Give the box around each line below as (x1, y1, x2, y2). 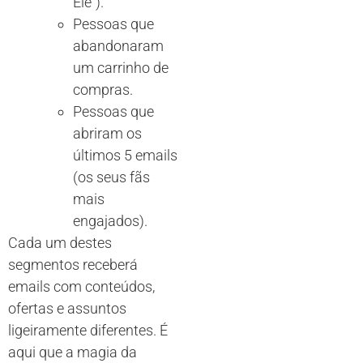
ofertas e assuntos (8, 299, 126, 317)
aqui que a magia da (8, 343, 137, 361)
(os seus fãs (73, 168, 150, 186)
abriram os (73, 124, 142, 142)
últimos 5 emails (73, 146, 177, 164)
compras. (73, 80, 133, 98)
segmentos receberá (8, 255, 138, 273)
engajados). (73, 211, 147, 229)
